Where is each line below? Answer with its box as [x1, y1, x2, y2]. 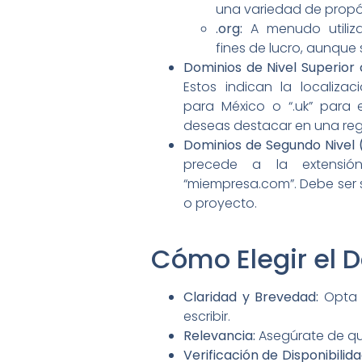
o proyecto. [183, 193, 257, 213]
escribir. [183, 306, 230, 326]
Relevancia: [183, 326, 255, 345]
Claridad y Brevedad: [183, 287, 319, 306]
